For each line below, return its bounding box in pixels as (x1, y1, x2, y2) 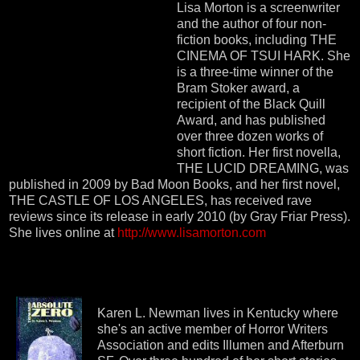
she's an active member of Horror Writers (97, 321, 328, 336)
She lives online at (9, 225, 117, 239)
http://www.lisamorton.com (117, 225, 266, 239)
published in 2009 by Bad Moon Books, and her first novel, (9, 177, 340, 191)
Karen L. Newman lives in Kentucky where (97, 305, 338, 320)
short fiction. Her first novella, (177, 145, 341, 159)
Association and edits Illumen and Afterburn (97, 337, 344, 352)
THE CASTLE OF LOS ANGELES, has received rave (9, 193, 312, 207)
